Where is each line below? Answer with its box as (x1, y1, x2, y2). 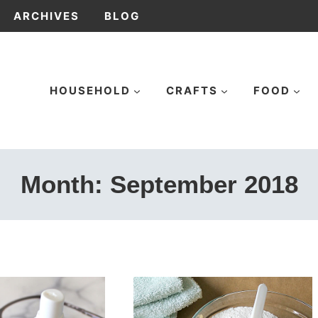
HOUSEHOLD (49, 83, 131, 97)
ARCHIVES (13, 9, 79, 23)
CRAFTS (165, 83, 218, 97)
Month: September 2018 (20, 170, 298, 198)
